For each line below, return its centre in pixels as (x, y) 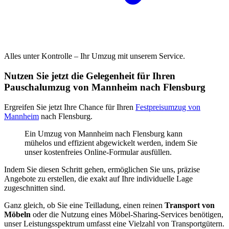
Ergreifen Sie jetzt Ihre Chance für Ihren (70, 107)
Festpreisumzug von (168, 107)
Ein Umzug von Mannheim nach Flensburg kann (104, 133)
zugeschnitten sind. (35, 188)
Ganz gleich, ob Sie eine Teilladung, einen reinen (84, 205)
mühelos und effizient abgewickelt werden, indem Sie (111, 143)
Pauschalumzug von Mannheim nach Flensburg (105, 87)
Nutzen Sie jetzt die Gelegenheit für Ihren (90, 76)
